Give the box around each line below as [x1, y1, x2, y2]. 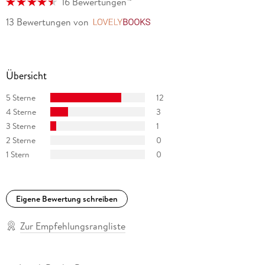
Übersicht [5, 68, 47, 84]
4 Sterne [5, 105, 36, 118]
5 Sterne [5, 91, 35, 104]
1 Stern [5, 148, 30, 160]
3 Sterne [5, 119, 35, 132]
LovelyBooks [154, 16, 207, 30]
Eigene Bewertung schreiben [15, 193, 118, 205]
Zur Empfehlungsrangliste [20, 219, 125, 232]
